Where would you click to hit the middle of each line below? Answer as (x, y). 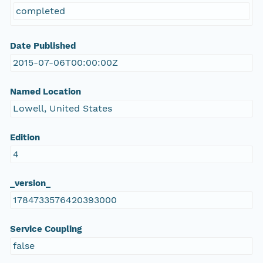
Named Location (45, 92)
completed (40, 11)
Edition (25, 138)
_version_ (30, 183)
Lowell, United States (62, 109)
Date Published (43, 46)
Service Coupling (45, 229)
